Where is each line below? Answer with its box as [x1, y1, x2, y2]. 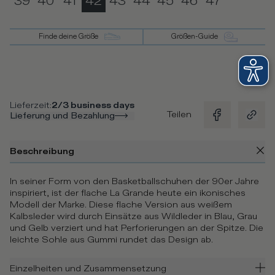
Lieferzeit [10, 99, 50, 111]
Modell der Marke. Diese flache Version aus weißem [10, 198, 232, 211]
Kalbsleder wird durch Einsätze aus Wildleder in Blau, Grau [10, 210, 257, 222]
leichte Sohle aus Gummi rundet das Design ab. [10, 233, 213, 246]
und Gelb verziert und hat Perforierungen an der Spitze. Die [10, 222, 263, 234]
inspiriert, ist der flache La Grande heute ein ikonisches [10, 187, 246, 199]
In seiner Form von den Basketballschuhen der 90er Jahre [10, 175, 259, 187]
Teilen [167, 109, 192, 121]
